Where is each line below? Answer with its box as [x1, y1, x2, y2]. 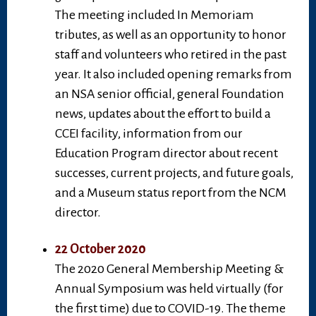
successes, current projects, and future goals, [55, 166, 293, 181]
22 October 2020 [55, 242, 146, 257]
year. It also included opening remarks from [55, 67, 292, 82]
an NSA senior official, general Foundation [55, 87, 284, 102]
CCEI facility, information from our [55, 126, 243, 141]
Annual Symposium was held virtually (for [55, 281, 284, 296]
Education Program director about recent [55, 146, 278, 161]
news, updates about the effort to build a [55, 107, 271, 121]
